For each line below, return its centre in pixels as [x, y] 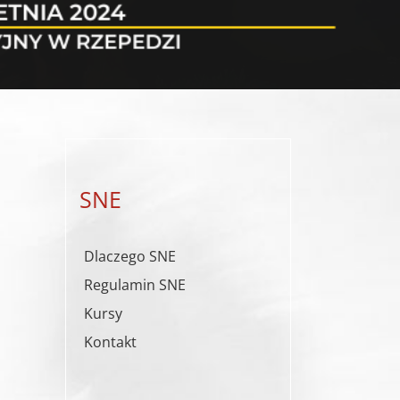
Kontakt [110, 342]
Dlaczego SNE [130, 256]
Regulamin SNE [135, 284]
